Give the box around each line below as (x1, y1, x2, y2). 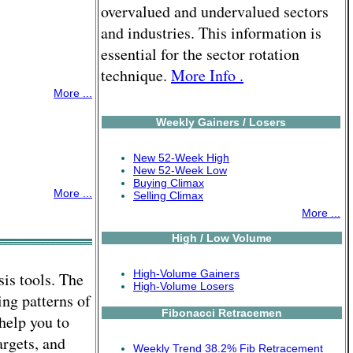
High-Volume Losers (133, 280, 234, 292)
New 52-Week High (133, 151, 229, 164)
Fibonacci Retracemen (162, 306, 282, 319)
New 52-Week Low (133, 164, 227, 176)
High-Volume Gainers (133, 267, 240, 280)
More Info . (171, 65, 243, 86)
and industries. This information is (101, 22, 321, 43)
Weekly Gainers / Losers (156, 115, 286, 128)
